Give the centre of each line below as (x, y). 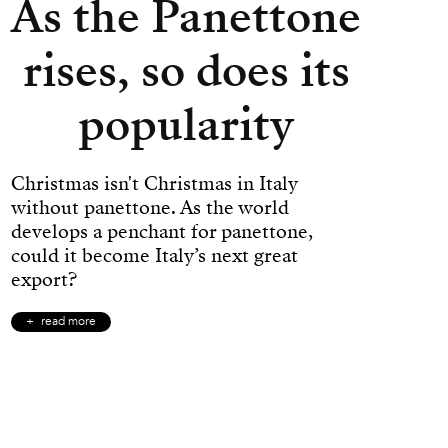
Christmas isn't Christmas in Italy (154, 184)
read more (68, 322)
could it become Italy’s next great (154, 256)
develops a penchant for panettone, (162, 232)
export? (44, 280)
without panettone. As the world (150, 208)
